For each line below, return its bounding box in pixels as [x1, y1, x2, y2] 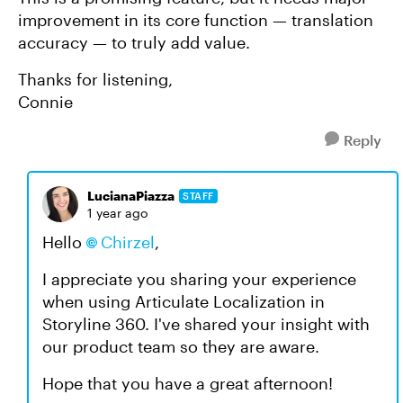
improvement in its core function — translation [18, 10, 373, 30]
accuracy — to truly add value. [18, 32, 250, 52]
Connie [18, 92, 73, 112]
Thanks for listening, [18, 69, 173, 89]
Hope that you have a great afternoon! [42, 373, 337, 393]
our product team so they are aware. [42, 336, 324, 356]
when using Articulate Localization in [42, 291, 325, 311]
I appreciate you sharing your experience [42, 269, 356, 289]
